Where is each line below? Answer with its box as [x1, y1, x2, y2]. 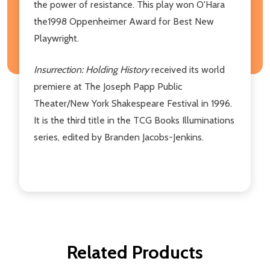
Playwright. [34, 32, 79, 44]
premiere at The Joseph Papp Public [34, 80, 182, 92]
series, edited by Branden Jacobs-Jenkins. [34, 131, 204, 143]
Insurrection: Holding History [34, 63, 151, 75]
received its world [151, 63, 225, 75]
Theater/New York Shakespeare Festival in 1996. [34, 97, 232, 109]
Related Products [67, 240, 203, 263]
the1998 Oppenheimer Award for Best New [34, 15, 214, 27]
